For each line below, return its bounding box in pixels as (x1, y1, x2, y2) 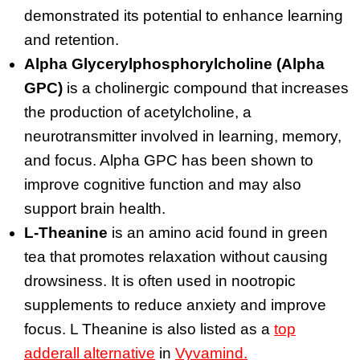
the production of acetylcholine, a (24, 103, 252, 121)
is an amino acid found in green (108, 223, 328, 241)
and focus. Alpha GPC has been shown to (24, 151, 313, 169)
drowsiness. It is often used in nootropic (24, 272, 296, 289)
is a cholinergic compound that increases (63, 79, 349, 96)
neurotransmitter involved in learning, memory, (24, 127, 342, 145)
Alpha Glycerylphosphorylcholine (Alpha (24, 55, 325, 72)
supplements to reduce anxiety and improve (24, 296, 326, 313)
